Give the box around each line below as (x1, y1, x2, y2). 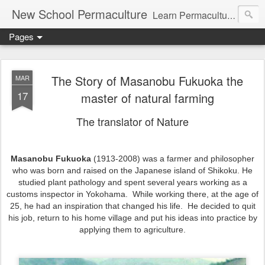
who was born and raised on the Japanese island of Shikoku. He (12, 166, 253, 175)
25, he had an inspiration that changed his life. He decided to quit (9, 201, 256, 211)
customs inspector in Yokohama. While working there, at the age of (7, 189, 258, 199)
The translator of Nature (76, 114, 189, 129)
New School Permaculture (12, 5, 147, 22)
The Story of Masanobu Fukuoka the (51, 72, 243, 89)
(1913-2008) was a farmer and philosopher (91, 154, 254, 163)
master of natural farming (80, 89, 214, 106)
